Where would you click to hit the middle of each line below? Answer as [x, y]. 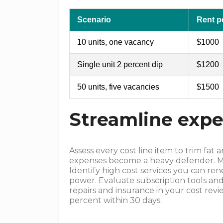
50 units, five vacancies [118, 87]
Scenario [94, 20]
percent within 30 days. [116, 200]
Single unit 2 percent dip [120, 64]
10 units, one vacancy [116, 42]
